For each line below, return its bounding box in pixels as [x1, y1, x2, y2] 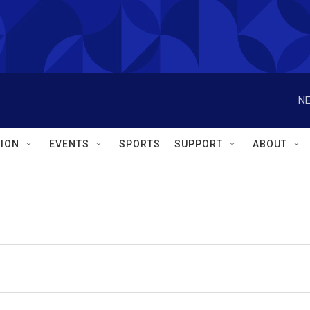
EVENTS [49, 138, 89, 149]
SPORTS [119, 138, 161, 149]
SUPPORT [174, 138, 223, 149]
